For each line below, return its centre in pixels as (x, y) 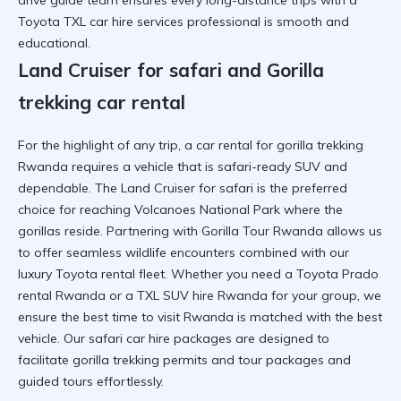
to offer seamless (72, 252)
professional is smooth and (266, 22)
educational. (54, 43)
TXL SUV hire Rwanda (202, 295)
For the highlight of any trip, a (107, 145)
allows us (353, 230)
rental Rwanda (62, 295)
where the (311, 209)
